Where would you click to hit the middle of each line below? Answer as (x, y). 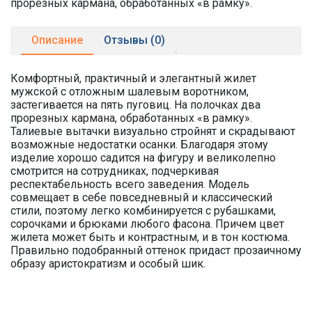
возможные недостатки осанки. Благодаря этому (139, 145)
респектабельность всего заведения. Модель (130, 184)
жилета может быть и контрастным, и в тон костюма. (150, 237)
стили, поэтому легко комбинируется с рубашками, (143, 211)
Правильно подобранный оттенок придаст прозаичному (156, 250)
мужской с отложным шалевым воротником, (130, 92)
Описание (57, 40)
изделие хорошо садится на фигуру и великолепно (143, 158)
